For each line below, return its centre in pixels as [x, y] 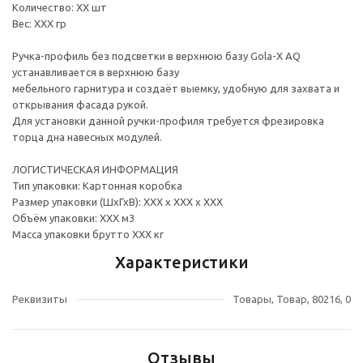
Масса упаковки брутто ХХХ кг [88, 235]
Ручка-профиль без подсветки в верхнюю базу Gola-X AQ [156, 56]
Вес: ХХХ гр [39, 24]
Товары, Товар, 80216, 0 [292, 299]
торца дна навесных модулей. [87, 137]
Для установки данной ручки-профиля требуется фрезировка [168, 121]
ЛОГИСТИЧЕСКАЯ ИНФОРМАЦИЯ [95, 170]
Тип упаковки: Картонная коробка [97, 186]
